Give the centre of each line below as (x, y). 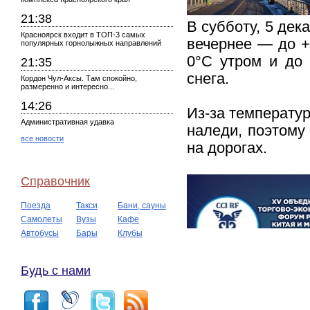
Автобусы (40, 233)
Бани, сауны (142, 206)
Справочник (55, 181)
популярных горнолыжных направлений (91, 43)
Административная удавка (67, 122)
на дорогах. (227, 148)
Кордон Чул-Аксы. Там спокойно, (79, 78)
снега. (208, 79)
